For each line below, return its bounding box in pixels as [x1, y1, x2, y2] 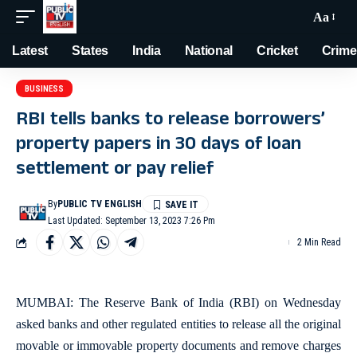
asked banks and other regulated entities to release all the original [16, 317, 341, 331]
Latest [12, 44, 49, 57]
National [184, 44, 233, 57]
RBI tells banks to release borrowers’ [16, 105, 325, 137]
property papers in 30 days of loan [16, 130, 301, 162]
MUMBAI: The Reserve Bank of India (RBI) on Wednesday [16, 296, 341, 309]
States [72, 44, 109, 57]
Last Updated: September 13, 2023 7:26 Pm [48, 215, 216, 226]
